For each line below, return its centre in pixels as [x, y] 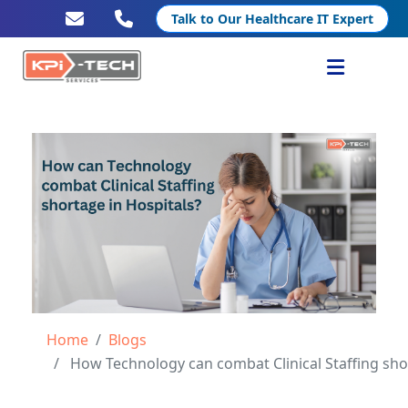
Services [69, 119]
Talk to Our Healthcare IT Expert [272, 19]
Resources [76, 210]
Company [74, 256]
